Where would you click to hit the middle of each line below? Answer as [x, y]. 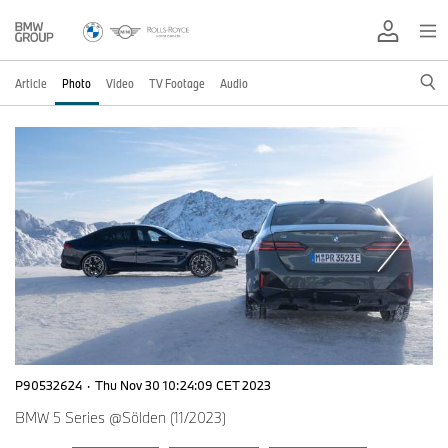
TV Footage [177, 83]
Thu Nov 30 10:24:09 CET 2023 [183, 384]
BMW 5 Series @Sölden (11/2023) [120, 417]
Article [31, 83]
